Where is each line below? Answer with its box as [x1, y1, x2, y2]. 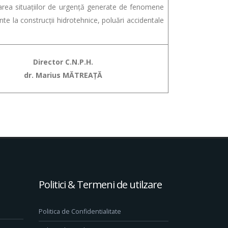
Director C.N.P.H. [33, 57, 93, 67]
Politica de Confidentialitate [39, 207, 121, 216]
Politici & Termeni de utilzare [39, 178, 162, 191]
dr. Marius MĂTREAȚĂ [23, 70, 102, 80]
